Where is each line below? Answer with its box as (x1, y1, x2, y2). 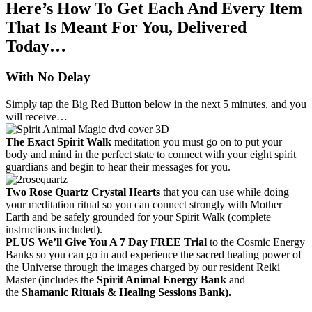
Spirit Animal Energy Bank (94, 273, 226, 286)
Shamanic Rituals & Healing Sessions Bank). (19, 286, 231, 298)
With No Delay (6, 70, 91, 85)
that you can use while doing (163, 185, 289, 198)
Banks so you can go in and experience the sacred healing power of (6, 248, 302, 260)
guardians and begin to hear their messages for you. (6, 160, 231, 173)
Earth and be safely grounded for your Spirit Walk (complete (6, 210, 271, 223)
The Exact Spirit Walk (6, 135, 111, 148)
